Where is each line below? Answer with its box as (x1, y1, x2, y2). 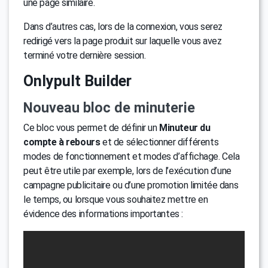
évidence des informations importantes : (23, 208, 184, 220)
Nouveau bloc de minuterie (23, 99, 195, 117)
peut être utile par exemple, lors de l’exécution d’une (23, 165, 232, 177)
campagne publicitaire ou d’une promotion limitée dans (23, 179, 239, 191)
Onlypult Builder (23, 72, 132, 90)
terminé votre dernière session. (23, 50, 146, 62)
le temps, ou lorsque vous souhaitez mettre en (23, 194, 208, 206)
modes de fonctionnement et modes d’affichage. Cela (23, 151, 240, 163)
